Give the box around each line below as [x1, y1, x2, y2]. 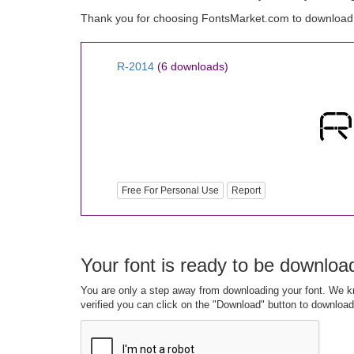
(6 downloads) [157, 60, 228, 73]
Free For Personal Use [122, 185, 219, 197]
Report [232, 185, 261, 197]
